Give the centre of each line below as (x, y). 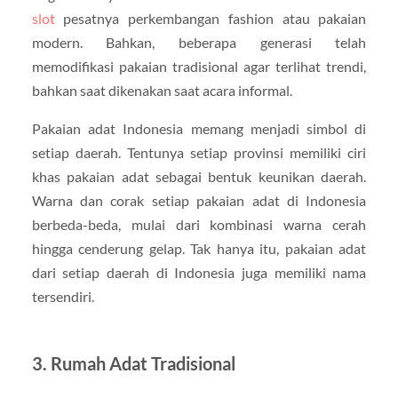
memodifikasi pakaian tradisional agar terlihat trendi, (199, 66)
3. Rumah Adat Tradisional (133, 363)
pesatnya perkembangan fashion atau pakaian (211, 18)
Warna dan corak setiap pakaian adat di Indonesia (199, 200)
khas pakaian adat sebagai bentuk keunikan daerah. (199, 176)
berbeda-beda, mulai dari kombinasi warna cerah (199, 224)
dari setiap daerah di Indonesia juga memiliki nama (199, 272)
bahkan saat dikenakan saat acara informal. (162, 90)
